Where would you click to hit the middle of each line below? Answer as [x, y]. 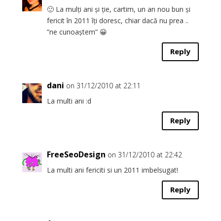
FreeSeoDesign [76, 154]
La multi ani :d [69, 101]
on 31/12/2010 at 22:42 [145, 154]
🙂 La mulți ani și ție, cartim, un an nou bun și [118, 9]
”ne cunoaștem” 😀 [77, 32]
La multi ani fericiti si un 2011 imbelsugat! [112, 170]
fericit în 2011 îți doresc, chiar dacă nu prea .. [117, 20]
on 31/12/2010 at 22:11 [103, 85]
